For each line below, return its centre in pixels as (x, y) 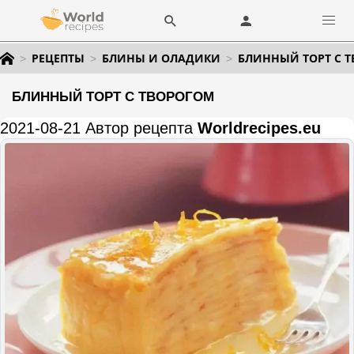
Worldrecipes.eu (259, 128)
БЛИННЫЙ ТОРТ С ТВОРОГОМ (113, 97)
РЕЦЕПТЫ (58, 58)
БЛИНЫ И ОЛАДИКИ (161, 58)
